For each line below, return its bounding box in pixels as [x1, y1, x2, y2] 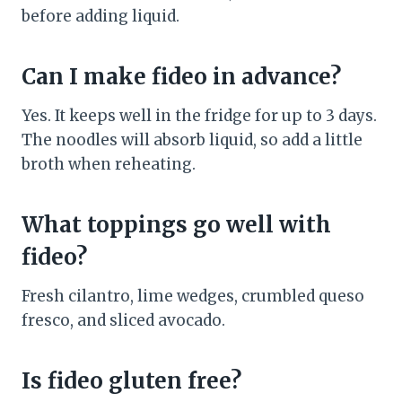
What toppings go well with [22, 210, 331, 239]
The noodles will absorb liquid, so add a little [22, 129, 363, 150]
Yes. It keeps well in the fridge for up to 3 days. [22, 105, 377, 126]
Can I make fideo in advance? [22, 62, 341, 91]
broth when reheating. [22, 153, 196, 174]
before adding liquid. [22, 5, 179, 26]
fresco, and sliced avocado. [22, 310, 225, 330]
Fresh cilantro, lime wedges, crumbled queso [22, 285, 364, 306]
